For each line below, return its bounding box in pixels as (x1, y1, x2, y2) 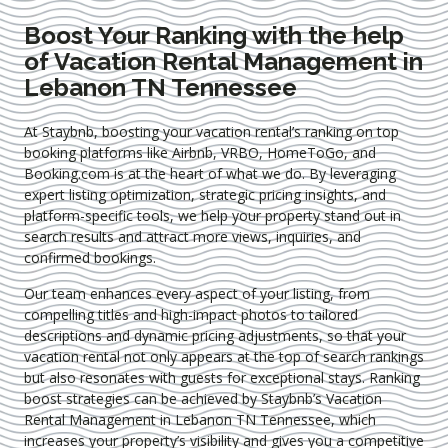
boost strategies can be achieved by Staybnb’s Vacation (24, 388, 382, 408)
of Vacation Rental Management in (24, 47, 423, 77)
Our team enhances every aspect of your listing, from (24, 283, 370, 303)
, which (331, 409, 376, 429)
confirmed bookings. (24, 248, 156, 268)
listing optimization (69, 185, 191, 205)
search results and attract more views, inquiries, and (24, 227, 361, 247)
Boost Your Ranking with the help (24, 21, 404, 51)
